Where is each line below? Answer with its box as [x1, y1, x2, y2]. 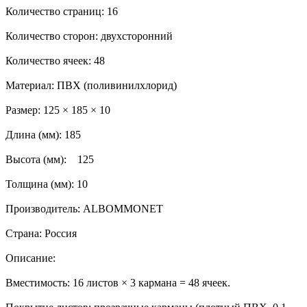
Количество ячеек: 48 [5, 54, 105, 66]
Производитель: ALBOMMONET [5, 202, 163, 214]
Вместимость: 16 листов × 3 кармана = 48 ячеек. [5, 276, 230, 288]
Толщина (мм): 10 [5, 177, 88, 190]
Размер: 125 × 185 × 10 [5, 103, 110, 116]
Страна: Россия [5, 227, 77, 239]
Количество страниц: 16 [5, 5, 118, 17]
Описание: [5, 251, 56, 264]
